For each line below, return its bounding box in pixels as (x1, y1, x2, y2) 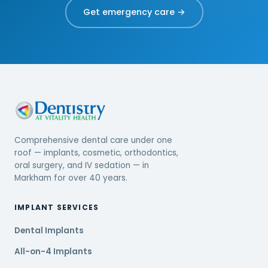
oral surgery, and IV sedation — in (14, 160, 149, 171)
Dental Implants (14, 225, 84, 236)
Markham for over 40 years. (14, 172, 127, 184)
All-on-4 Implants (14, 246, 92, 257)
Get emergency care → (83, 6, 185, 18)
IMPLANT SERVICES (14, 202, 99, 212)
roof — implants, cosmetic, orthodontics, (14, 147, 178, 159)
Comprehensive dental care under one (14, 135, 172, 146)
